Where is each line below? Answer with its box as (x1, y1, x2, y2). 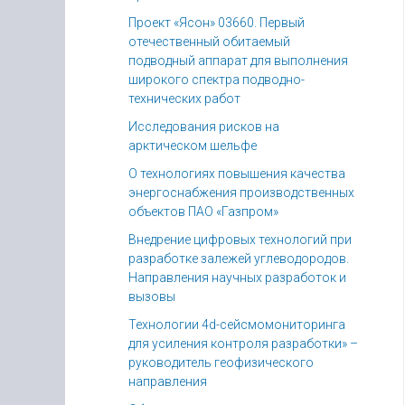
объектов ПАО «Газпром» (128, 204, 278, 219)
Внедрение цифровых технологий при (128, 232, 352, 247)
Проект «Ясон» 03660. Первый (128, 15, 305, 30)
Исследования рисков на (128, 119, 279, 134)
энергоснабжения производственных (128, 185, 354, 200)
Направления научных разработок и (128, 270, 346, 285)
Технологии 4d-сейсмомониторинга (128, 317, 345, 332)
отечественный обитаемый (128, 34, 290, 49)
